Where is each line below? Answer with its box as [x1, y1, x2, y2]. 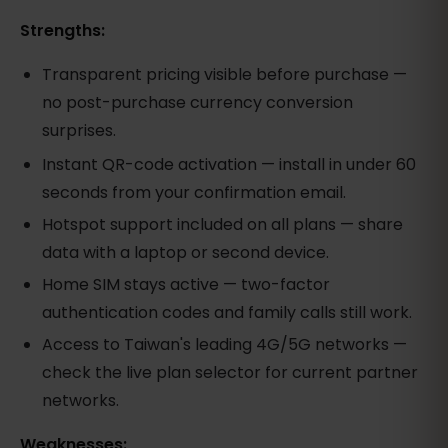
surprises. [42, 119, 117, 143]
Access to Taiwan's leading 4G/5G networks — [42, 332, 408, 356]
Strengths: [20, 19, 105, 43]
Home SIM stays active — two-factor [42, 272, 331, 296]
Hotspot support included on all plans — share [42, 212, 404, 236]
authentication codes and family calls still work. [42, 300, 413, 324]
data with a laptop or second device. [42, 240, 330, 264]
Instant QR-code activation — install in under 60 [42, 152, 417, 176]
